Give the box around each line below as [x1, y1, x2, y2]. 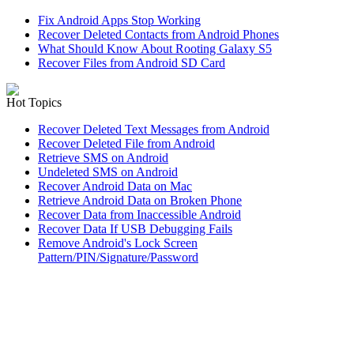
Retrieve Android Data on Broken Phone [38, 193, 242, 207]
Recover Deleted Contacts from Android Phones [38, 27, 279, 41]
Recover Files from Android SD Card [38, 55, 225, 70]
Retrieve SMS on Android [38, 150, 168, 164]
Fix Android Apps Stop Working [38, 13, 201, 27]
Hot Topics [6, 95, 62, 109]
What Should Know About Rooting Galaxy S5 [38, 41, 272, 55]
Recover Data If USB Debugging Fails [38, 221, 232, 235]
